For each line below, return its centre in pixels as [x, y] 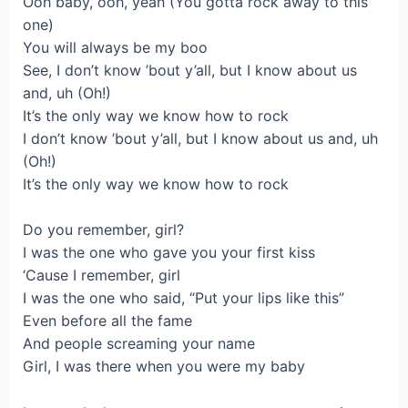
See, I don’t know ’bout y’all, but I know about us [189, 70]
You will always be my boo [115, 47]
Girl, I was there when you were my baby [163, 367]
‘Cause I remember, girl [101, 275]
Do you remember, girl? [103, 230]
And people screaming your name [138, 344]
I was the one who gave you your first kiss [168, 253]
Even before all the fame [107, 321]
